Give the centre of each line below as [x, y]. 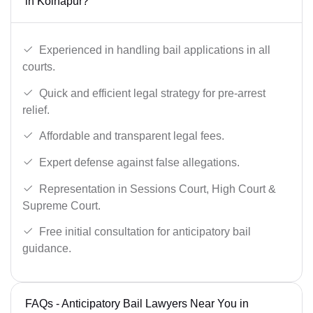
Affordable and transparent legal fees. [132, 136]
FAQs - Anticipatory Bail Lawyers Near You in [137, 304]
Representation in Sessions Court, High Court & [158, 189]
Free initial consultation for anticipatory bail [145, 232]
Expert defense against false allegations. [139, 163]
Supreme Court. [61, 205]
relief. [36, 110]
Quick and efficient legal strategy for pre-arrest [152, 93]
